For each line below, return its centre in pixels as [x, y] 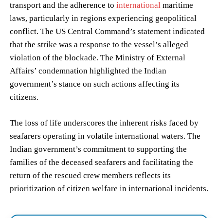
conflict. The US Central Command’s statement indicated [107, 32]
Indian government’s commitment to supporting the [98, 149]
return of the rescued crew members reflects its [90, 176]
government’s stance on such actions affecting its [95, 84]
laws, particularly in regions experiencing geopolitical [103, 18]
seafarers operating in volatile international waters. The [105, 136]
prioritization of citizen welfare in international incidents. [109, 189]
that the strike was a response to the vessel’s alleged [99, 45]
